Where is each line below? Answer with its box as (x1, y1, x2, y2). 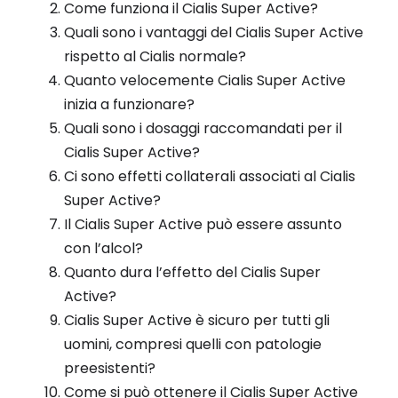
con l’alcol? (64, 238, 143, 259)
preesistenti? (64, 358, 155, 379)
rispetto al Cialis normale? (64, 46, 246, 68)
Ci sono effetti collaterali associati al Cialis (64, 166, 355, 187)
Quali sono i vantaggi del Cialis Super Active (64, 22, 363, 44)
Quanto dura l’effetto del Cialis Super (64, 262, 321, 283)
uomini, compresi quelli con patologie (64, 334, 322, 355)
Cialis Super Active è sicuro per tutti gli (64, 310, 330, 331)
